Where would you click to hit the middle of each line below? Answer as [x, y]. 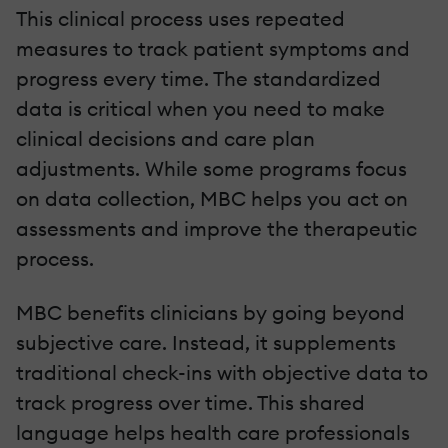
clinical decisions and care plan [165, 138]
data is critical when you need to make [200, 108]
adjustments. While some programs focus [211, 168]
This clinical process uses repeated [180, 18]
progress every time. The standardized [198, 78]
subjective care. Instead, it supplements [206, 342]
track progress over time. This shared [190, 402]
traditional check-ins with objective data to [222, 372]
